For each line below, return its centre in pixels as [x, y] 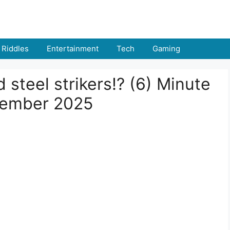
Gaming [166, 49]
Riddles [15, 49]
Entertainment [73, 49]
